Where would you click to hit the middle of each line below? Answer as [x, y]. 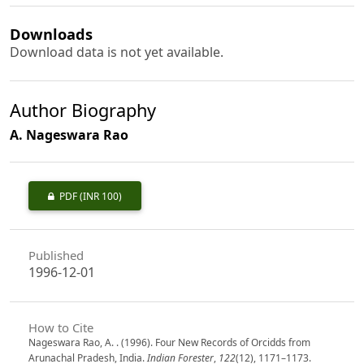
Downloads [51, 33]
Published [56, 255]
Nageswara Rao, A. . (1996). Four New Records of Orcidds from [169, 342]
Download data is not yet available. [117, 52]
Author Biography [83, 110]
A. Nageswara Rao [69, 135]
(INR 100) [100, 197]
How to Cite [61, 327]
